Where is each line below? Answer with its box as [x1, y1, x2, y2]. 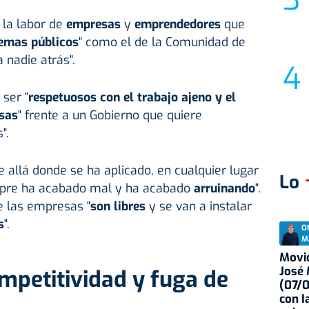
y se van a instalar [145, 198, 252, 215]
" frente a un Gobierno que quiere [17, 107, 202, 124]
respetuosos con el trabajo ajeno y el [28, 89, 236, 106]
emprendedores [134, 16, 221, 33]
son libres [90, 198, 146, 215]
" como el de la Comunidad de [78, 34, 246, 51]
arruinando [193, 180, 255, 197]
